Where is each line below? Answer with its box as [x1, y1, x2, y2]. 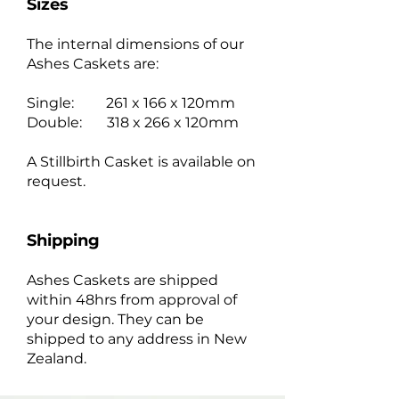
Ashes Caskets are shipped [27, 272, 218, 289]
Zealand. [27, 350, 86, 367]
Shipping [27, 231, 100, 250]
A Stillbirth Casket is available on [27, 153, 256, 170]
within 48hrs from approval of [27, 291, 237, 308]
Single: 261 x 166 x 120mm [27, 94, 235, 111]
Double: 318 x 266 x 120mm [27, 114, 239, 131]
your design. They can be [27, 311, 204, 328]
